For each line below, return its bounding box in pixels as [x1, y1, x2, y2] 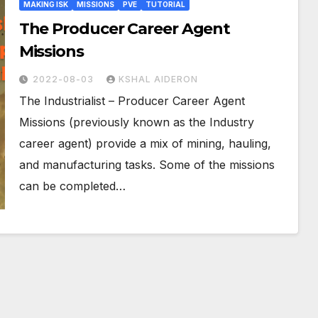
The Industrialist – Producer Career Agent [18, 93, 245, 108]
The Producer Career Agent [18, 18, 231, 38]
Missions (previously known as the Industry [18, 114, 254, 129]
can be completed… [18, 178, 126, 193]
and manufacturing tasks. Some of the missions [18, 157, 275, 172]
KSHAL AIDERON [118, 73, 198, 84]
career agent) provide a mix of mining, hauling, [18, 136, 271, 150]
